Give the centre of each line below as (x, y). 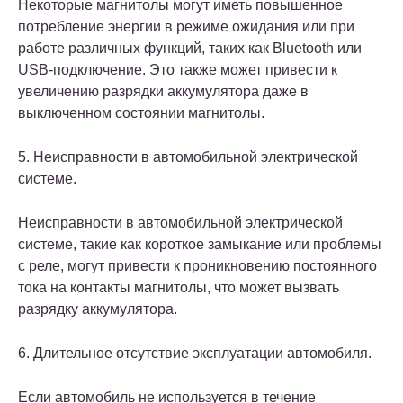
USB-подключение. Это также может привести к (178, 69)
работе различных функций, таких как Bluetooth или (190, 48)
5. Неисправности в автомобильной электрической (188, 157)
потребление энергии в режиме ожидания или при (186, 26)
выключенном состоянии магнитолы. (141, 112)
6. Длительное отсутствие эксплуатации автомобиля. (195, 353)
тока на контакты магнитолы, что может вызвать (179, 287)
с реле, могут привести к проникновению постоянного (197, 265)
